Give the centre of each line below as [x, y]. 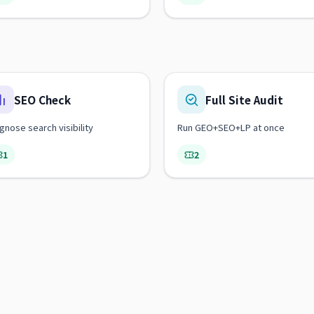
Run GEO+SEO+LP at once [231, 127]
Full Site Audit [244, 100]
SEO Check [42, 100]
